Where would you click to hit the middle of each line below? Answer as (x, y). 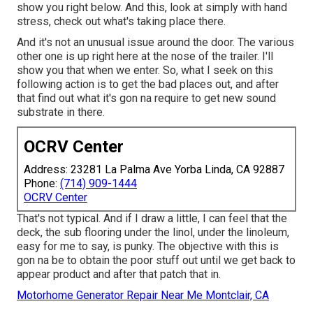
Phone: (42, 183)
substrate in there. (61, 112)
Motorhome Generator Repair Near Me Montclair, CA (143, 295)
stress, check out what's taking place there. (121, 21)
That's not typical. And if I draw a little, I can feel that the (152, 218)
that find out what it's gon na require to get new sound (146, 98)
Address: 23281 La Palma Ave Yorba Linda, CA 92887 (154, 169)
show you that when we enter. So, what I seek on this (145, 70)
